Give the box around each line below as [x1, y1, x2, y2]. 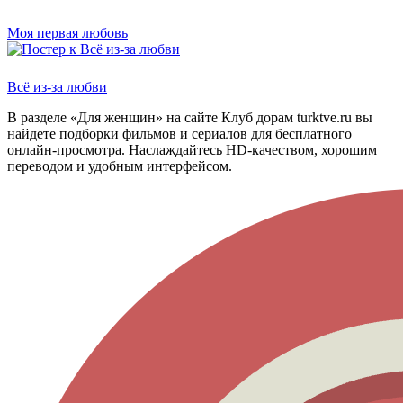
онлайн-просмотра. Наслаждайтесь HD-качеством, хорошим [7, 141, 377, 157]
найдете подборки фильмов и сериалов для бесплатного [7, 125, 352, 141]
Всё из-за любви [7, 78, 107, 94]
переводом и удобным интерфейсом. [7, 157, 232, 174]
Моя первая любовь [7, 24, 128, 40]
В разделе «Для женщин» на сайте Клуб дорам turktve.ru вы [7, 109, 372, 125]
